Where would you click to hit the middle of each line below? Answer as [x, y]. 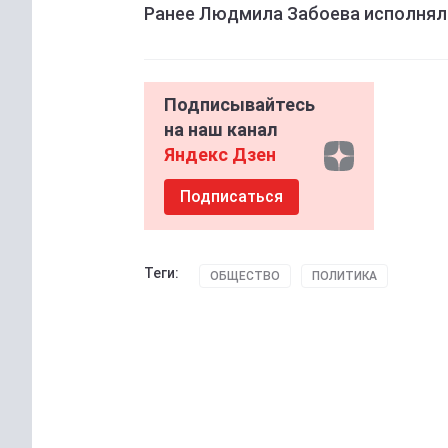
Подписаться [231, 197]
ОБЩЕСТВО [245, 276]
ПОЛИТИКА [344, 276]
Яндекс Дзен [220, 155]
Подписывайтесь [239, 105]
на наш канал [221, 130]
